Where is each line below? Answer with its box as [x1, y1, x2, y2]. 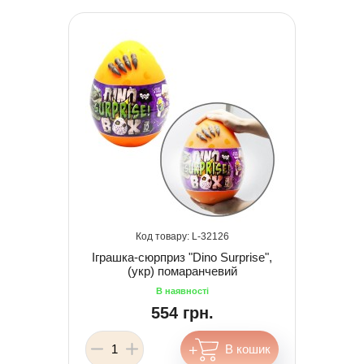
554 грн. [150, 303, 214, 322]
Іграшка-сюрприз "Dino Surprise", [92, 249, 272, 264]
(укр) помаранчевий [127, 263, 237, 278]
